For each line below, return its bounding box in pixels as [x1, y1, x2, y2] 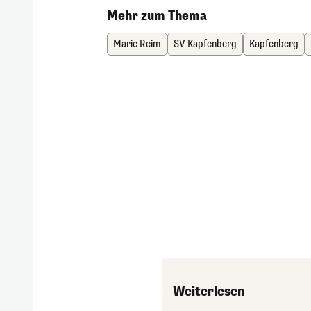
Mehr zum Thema [107, 8, 208, 24]
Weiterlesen [172, 283, 244, 300]
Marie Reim [113, 37, 162, 51]
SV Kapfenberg [174, 37, 237, 51]
